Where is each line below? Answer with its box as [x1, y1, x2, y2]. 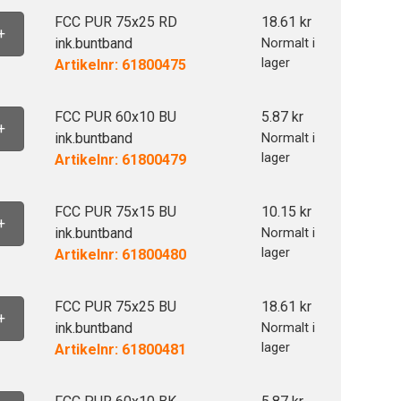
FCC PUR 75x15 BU [54, 203, 176, 220]
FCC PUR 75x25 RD [54, 13, 177, 30]
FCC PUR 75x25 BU [54, 298, 176, 315]
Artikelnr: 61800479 [54, 151, 186, 168]
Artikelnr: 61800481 [54, 341, 186, 358]
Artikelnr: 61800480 [54, 246, 186, 263]
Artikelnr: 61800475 [54, 56, 186, 73]
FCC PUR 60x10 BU [54, 108, 176, 125]
